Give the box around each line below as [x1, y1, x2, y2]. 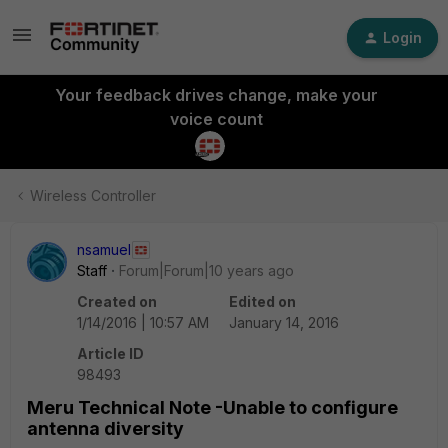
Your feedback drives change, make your [54, 85, 378, 105]
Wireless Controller [30, 187, 156, 204]
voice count [169, 109, 263, 129]
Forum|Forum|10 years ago [119, 262, 294, 279]
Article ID [77, 345, 144, 362]
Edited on [229, 293, 296, 310]
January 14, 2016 [229, 314, 339, 331]
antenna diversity [27, 418, 184, 439]
